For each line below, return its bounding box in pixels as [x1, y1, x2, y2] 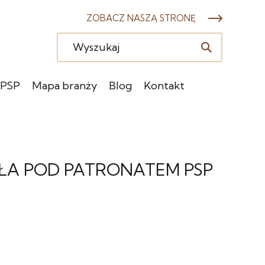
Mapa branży [32, 79, 97, 92]
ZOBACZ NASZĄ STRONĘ [86, 12, 196, 24]
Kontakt [144, 79, 185, 92]
